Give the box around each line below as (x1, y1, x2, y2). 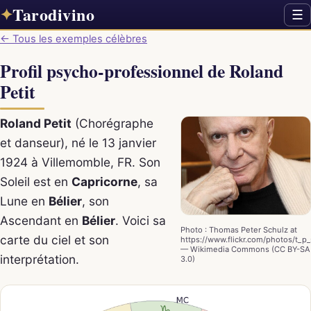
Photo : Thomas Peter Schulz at (180, 224, 297, 235)
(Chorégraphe (72, 115, 153, 131)
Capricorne (72, 174, 137, 189)
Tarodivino (12, 2, 94, 26)
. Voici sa (115, 212, 166, 228)
